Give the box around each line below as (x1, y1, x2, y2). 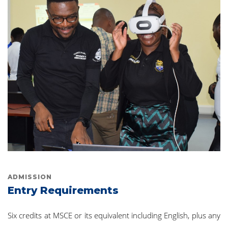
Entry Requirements (8, 184, 119, 196)
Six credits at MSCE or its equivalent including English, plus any (8, 210, 220, 220)
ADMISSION (8, 173, 52, 181)
